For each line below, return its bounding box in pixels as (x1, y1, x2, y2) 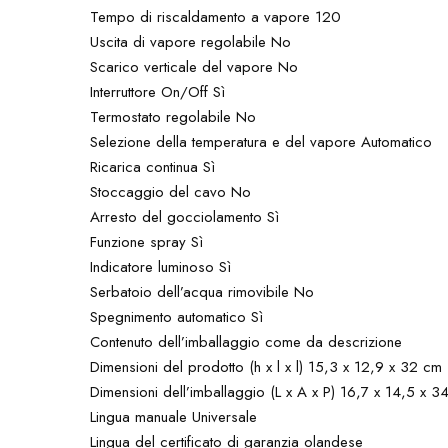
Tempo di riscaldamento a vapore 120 (90, 5, 342, 28)
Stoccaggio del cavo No (90, 180, 252, 203)
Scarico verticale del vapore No (90, 55, 299, 78)
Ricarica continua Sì (90, 155, 216, 178)
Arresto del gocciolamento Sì (90, 205, 280, 228)
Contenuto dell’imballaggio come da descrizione (90, 330, 403, 353)
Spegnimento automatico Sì (90, 305, 264, 328)
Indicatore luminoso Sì (90, 255, 232, 278)
